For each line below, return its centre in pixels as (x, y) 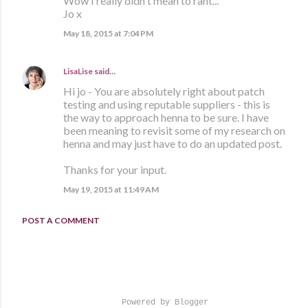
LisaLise (78, 71)
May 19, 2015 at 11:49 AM (111, 190)
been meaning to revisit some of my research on (174, 131)
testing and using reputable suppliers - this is (167, 104)
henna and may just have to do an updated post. (173, 144)
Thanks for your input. (115, 170)
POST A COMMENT (61, 221)
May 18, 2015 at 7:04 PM (108, 34)
